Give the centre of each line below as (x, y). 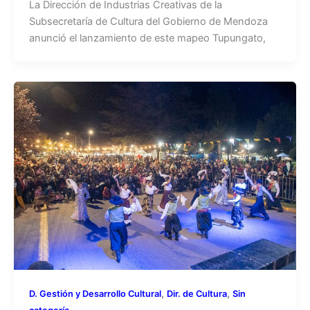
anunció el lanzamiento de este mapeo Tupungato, (147, 38)
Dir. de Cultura (197, 294)
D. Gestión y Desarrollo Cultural (95, 294)
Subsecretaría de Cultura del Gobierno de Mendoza (148, 21)
